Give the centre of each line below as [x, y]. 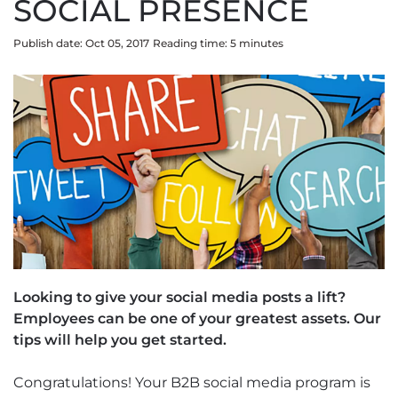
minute [257, 43]
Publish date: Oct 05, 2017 [81, 43]
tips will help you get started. [120, 340]
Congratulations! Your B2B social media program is [192, 383]
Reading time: [191, 43]
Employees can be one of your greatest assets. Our [197, 319]
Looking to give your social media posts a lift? [181, 298]
